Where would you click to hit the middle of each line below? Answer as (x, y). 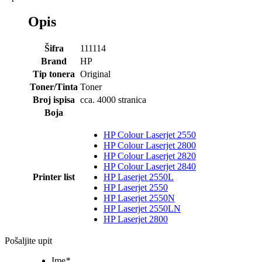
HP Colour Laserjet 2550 (150, 135)
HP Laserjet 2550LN (142, 209)
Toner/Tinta (54, 87)
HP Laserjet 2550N (139, 198)
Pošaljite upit (28, 241)
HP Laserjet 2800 (136, 219)
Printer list (54, 177)
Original (95, 74)
